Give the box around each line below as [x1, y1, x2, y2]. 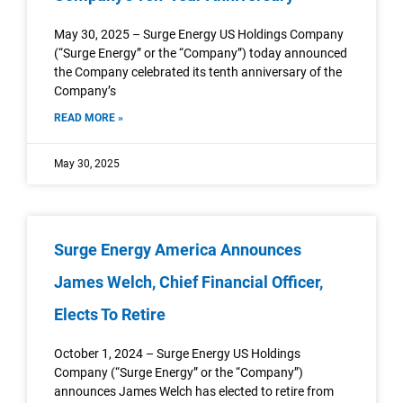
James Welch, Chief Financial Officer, [54, 272, 323, 291]
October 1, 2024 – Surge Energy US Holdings [54, 345, 300, 361]
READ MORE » [54, 111, 123, 124]
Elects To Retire [54, 304, 166, 324]
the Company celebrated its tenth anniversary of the [54, 64, 342, 79]
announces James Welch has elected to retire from [54, 383, 334, 399]
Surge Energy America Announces [54, 239, 301, 259]
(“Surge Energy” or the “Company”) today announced [54, 45, 347, 60]
